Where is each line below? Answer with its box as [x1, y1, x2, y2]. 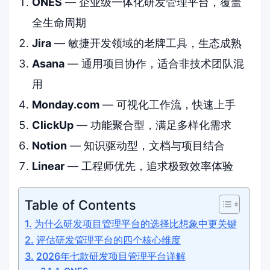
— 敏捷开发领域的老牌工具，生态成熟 [51, 36, 242, 49]
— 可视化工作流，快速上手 [99, 98, 236, 111]
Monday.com [31, 98, 99, 111]
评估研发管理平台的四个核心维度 [36, 233, 181, 246]
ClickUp [31, 118, 74, 131]
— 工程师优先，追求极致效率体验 [64, 159, 233, 172]
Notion [31, 139, 67, 152]
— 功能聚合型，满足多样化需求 [73, 118, 231, 131]
